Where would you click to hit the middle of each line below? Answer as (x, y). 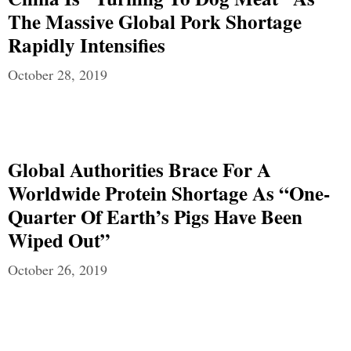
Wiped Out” (59, 240)
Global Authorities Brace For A (139, 170)
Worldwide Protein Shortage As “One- (169, 193)
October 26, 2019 (58, 270)
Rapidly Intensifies (87, 45)
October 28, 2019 (58, 74)
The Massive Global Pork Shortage (155, 22)
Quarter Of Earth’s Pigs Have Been (155, 217)
